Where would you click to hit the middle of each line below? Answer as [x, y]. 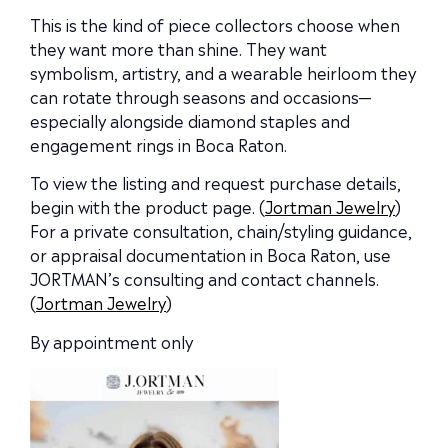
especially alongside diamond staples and [190, 120]
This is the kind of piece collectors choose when [215, 24]
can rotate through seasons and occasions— [200, 96]
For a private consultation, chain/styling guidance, [221, 230]
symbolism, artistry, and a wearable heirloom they [223, 72]
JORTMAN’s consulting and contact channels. [204, 278]
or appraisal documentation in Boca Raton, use [210, 254]
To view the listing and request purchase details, [215, 182]
